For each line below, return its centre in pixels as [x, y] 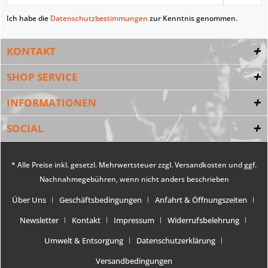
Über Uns [29, 200]
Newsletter [39, 220]
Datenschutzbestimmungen [99, 18]
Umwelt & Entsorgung [83, 240]
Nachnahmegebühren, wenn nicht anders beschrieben [134, 179]
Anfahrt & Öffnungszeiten [201, 200]
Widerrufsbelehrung [203, 220]
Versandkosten [201, 165]
